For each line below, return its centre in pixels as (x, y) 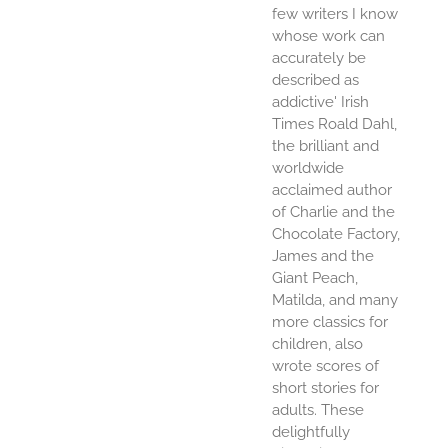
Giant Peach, (314, 277)
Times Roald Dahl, (334, 123)
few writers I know (334, 13)
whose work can (328, 35)
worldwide (307, 167)
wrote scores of (325, 365)
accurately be (318, 57)
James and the (322, 255)
